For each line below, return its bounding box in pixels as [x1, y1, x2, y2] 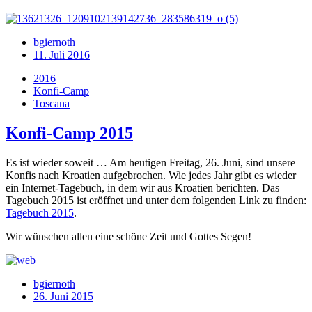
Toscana [33, 97, 70, 109]
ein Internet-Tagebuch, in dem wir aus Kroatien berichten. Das [6, 181, 279, 194]
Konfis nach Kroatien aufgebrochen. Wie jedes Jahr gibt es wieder [6, 169, 296, 181]
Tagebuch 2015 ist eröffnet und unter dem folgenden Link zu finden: [6, 194, 306, 206]
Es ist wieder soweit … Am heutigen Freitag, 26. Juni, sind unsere [6, 156, 295, 169]
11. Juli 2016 [33, 48, 90, 61]
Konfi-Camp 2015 [6, 123, 133, 142]
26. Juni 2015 [33, 290, 93, 302]
